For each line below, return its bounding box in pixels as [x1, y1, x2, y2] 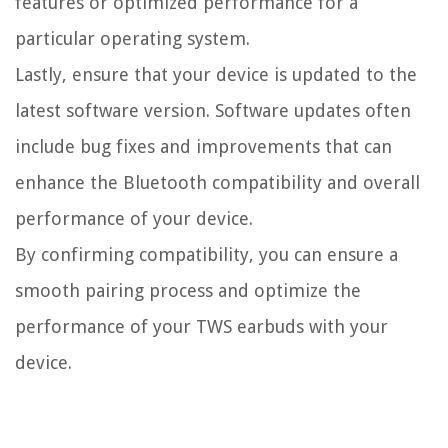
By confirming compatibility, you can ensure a [15, 244, 398, 266]
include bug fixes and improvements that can [15, 136, 392, 158]
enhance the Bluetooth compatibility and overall [15, 172, 420, 194]
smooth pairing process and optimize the [15, 280, 361, 302]
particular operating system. [15, 28, 250, 50]
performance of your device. [15, 208, 253, 230]
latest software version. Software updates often [15, 100, 411, 122]
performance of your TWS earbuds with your [15, 316, 388, 338]
